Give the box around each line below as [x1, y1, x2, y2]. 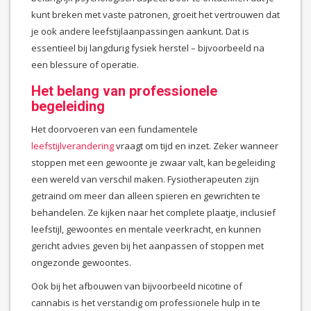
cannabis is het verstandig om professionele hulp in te [31, 296, 260, 309]
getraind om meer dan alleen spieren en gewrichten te [31, 189, 260, 202]
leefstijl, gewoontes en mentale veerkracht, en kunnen [31, 222, 261, 235]
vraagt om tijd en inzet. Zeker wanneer [114, 139, 278, 152]
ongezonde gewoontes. [31, 255, 131, 269]
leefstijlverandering [31, 139, 114, 152]
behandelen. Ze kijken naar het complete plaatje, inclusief [31, 205, 276, 219]
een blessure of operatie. [31, 58, 141, 71]
